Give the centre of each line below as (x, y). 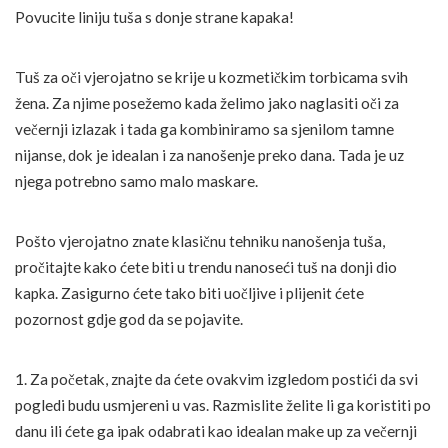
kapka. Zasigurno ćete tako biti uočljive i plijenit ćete (189, 292)
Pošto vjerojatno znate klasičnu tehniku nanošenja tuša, (200, 240)
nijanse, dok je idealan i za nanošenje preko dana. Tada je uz (209, 154)
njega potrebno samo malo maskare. (136, 180)
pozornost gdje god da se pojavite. (129, 318)
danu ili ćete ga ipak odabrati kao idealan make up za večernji (216, 430)
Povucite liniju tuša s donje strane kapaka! (154, 16)
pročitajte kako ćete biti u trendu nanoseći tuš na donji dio (206, 266)
